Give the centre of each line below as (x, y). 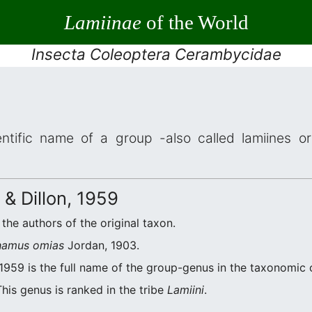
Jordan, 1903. (102, 245)
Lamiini (186, 290)
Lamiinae (102, 22)
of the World (195, 22)
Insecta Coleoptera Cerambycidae (156, 54)
